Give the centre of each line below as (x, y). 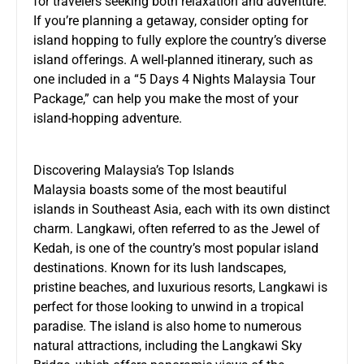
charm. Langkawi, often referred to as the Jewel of (177, 228)
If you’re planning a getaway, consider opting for (171, 20)
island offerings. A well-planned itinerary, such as (173, 59)
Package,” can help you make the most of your (166, 98)
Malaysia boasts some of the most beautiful (160, 189)
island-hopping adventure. (108, 118)
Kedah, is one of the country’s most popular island (176, 248)
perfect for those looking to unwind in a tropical (169, 306)
